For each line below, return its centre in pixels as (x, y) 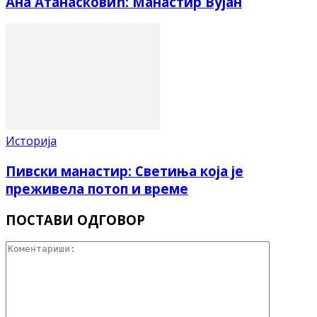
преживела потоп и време (97, 188)
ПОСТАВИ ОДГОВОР (75, 219)
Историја (31, 141)
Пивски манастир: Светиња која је (125, 171)
